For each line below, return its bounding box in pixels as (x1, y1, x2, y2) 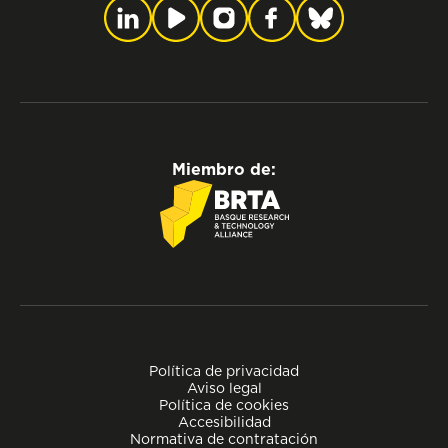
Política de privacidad (149, 362, 299, 379)
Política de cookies (159, 396, 289, 413)
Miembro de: (172, 159, 276, 180)
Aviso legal (186, 379, 262, 396)
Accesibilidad (177, 413, 271, 430)
